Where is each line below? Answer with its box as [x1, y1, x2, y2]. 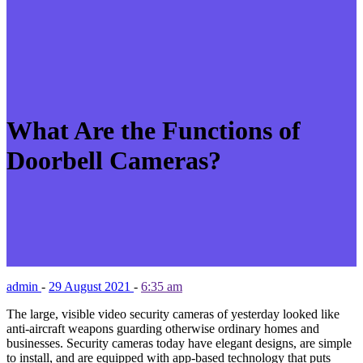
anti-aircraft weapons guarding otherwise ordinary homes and [6, 321, 319, 335]
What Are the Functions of [6, 116, 301, 146]
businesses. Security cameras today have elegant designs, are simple [6, 335, 352, 350]
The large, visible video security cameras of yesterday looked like [6, 306, 340, 321]
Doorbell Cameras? [6, 146, 221, 176]
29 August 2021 [49, 279, 134, 293]
